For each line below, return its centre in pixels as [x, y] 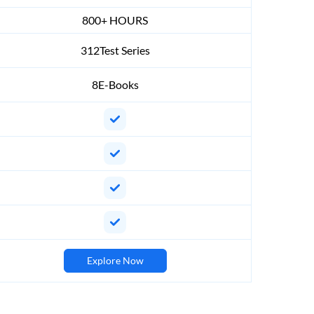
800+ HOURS [115, 20]
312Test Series [115, 50]
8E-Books [115, 85]
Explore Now [115, 261]
